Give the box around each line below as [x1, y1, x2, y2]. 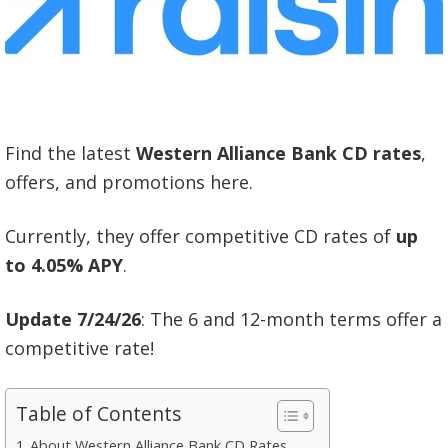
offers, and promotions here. [5, 169, 253, 194]
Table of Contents [16, 400, 181, 428]
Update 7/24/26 [5, 306, 141, 331]
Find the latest [5, 140, 136, 165]
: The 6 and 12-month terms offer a [141, 306, 442, 331]
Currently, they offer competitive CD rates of [5, 223, 396, 248]
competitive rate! [5, 335, 154, 360]
